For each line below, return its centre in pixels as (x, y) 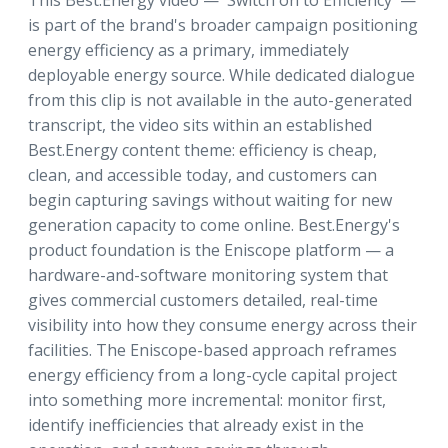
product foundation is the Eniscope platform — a (211, 250)
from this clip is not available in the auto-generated (220, 100)
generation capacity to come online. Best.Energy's (214, 225)
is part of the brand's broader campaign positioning (223, 25)
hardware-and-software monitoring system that (208, 275)
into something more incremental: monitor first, (207, 400)
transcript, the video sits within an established (200, 125)
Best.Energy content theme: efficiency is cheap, (202, 150)
